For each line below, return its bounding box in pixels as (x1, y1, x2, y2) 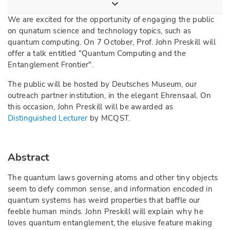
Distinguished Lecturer (8, 113, 88, 123)
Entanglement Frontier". (8, 60, 93, 70)
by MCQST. (87, 113, 130, 123)
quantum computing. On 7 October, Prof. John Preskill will (8, 37, 216, 47)
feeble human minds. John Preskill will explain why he (8, 206, 203, 217)
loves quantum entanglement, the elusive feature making (8, 218, 213, 228)
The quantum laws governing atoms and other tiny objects (8, 172, 218, 183)
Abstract (8, 150, 49, 164)
